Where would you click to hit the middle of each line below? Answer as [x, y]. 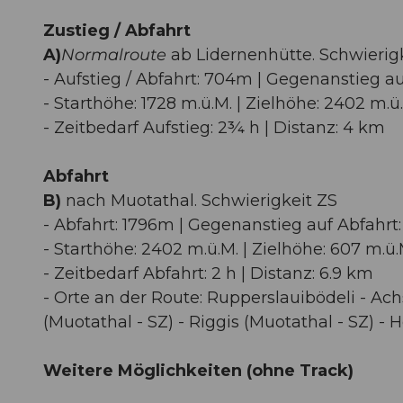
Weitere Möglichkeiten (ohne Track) [198, 370]
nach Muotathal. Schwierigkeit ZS [199, 200]
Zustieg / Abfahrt [117, 30]
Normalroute [114, 54]
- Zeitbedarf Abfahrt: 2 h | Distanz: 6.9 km [208, 273]
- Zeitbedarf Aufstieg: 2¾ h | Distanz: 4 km [214, 127]
